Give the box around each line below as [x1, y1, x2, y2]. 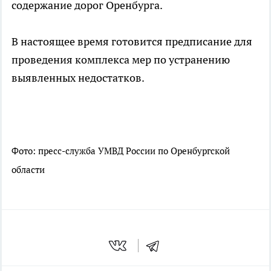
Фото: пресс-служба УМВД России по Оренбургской [11, 145, 230, 157]
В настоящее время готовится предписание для [11, 34, 252, 48]
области [11, 163, 45, 175]
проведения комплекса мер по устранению [11, 52, 230, 67]
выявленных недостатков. [11, 70, 145, 85]
